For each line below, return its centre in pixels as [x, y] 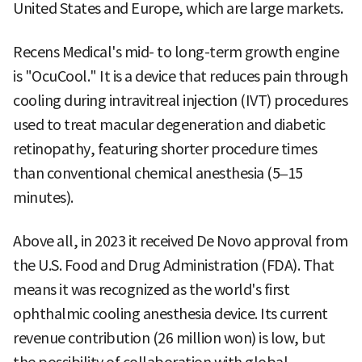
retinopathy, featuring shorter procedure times [165, 149]
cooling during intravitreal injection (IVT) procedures [180, 101]
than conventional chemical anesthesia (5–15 [158, 174]
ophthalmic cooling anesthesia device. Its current [170, 314]
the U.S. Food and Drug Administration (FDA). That [174, 266]
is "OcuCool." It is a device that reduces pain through [180, 77]
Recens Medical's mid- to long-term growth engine [176, 53]
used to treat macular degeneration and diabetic [169, 125]
